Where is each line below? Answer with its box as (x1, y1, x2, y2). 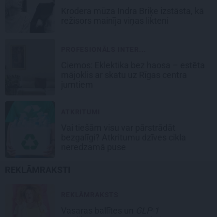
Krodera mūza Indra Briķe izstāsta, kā (61, 6, 204, 16)
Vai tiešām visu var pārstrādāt (61, 123, 175, 133)
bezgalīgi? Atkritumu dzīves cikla (61, 132, 186, 143)
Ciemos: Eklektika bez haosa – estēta (61, 60, 205, 71)
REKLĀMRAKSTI (5, 165, 71, 175)
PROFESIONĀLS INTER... (61, 46, 146, 54)
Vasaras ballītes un (61, 205, 136, 216)
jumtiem (61, 79, 95, 90)
